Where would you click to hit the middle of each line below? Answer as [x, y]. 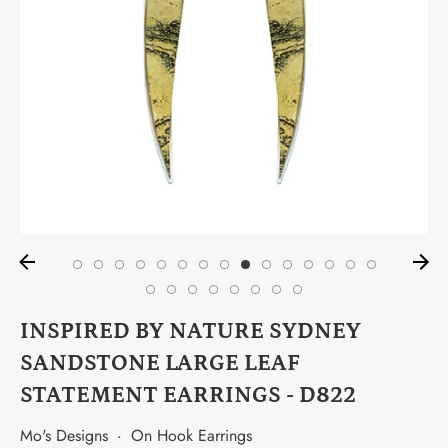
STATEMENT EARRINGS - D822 [188, 395]
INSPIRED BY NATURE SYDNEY [190, 331]
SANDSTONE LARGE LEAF [160, 363]
